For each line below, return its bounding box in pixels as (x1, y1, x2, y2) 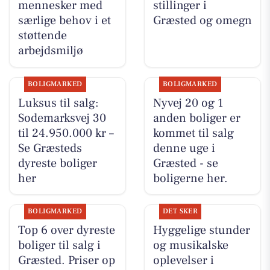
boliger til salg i (17, 237, 101, 253)
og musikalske (152, 237, 228, 253)
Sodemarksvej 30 (17, 110, 106, 126)
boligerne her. (152, 170, 228, 186)
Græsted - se (152, 155, 218, 171)
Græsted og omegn (152, 13, 252, 29)
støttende (17, 28, 67, 44)
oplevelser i (152, 252, 214, 268)
